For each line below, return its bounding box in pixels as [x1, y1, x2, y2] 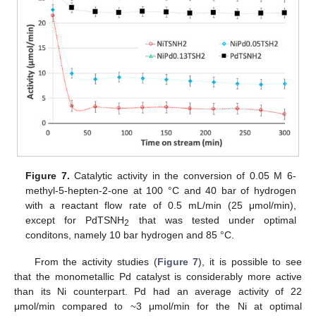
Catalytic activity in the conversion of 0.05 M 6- [69, 169, 296, 181]
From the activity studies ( [34, 255, 157, 267]
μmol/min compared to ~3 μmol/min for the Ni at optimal [14, 300, 302, 312]
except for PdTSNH [25, 214, 125, 226]
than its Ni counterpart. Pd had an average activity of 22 [14, 285, 302, 297]
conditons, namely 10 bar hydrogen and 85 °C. [25, 229, 235, 241]
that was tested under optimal [129, 214, 296, 226]
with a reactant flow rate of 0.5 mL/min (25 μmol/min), [25, 199, 296, 211]
